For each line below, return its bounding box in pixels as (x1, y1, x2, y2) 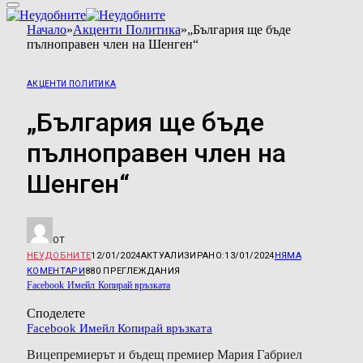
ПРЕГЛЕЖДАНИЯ (103, 265, 181, 276)
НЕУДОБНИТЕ (27, 250, 92, 261)
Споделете (27, 305, 85, 320)
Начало (27, 22, 66, 36)
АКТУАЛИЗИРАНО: (140, 250, 225, 261)
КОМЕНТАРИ (27, 265, 85, 276)
